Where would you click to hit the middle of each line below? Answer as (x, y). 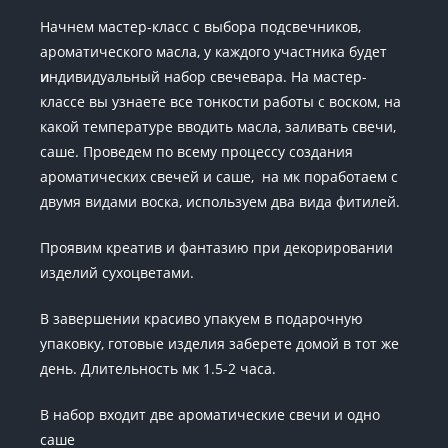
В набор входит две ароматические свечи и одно (210, 414)
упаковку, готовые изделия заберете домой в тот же (219, 343)
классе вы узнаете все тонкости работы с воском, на (220, 101)
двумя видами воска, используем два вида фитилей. (220, 201)
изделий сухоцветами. (119, 272)
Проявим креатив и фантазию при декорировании (216, 247)
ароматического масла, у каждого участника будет (213, 51)
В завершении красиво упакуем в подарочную (201, 318)
